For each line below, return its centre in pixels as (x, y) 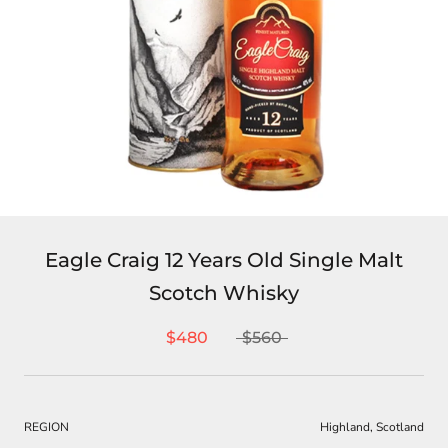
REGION (46, 426)
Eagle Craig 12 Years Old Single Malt (224, 259)
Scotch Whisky (224, 292)
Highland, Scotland (372, 426)
